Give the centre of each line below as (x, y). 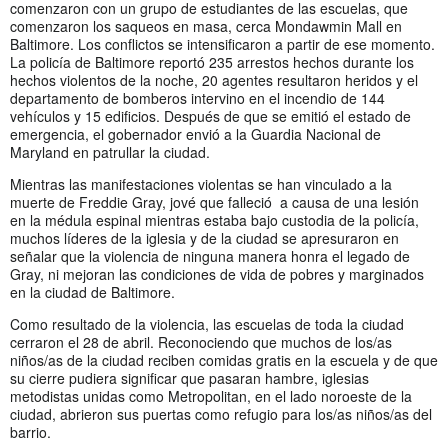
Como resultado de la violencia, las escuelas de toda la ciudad (207, 323)
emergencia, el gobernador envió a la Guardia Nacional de (195, 133)
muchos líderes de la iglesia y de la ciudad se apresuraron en (204, 237)
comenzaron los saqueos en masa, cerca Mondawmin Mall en (206, 25)
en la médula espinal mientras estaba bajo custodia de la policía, (214, 219)
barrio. (30, 431)
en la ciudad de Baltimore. (92, 291)
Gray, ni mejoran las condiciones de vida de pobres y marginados (217, 273)
